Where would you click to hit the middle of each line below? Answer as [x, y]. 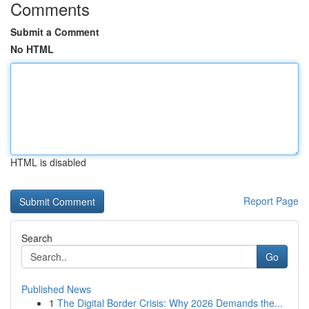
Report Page [271, 201]
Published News [56, 289]
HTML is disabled [48, 162]
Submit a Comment [55, 32]
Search [37, 238]
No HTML [32, 49]
